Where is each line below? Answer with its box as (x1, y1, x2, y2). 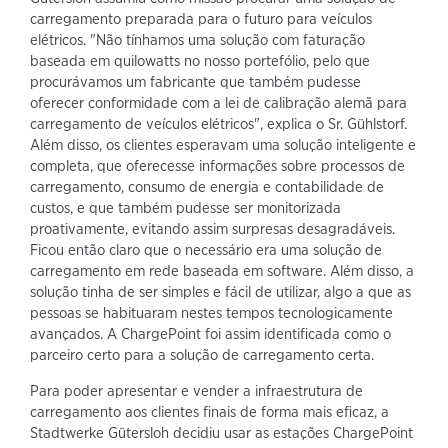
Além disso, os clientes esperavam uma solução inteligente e (30, 136, 416, 155)
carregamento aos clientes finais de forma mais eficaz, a (30, 403, 389, 422)
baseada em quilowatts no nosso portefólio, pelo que (30, 52, 370, 71)
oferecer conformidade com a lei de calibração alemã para (30, 94, 407, 113)
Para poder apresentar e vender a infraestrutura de (30, 382, 363, 401)
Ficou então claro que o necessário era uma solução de (30, 241, 382, 260)
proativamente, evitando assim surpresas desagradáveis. (30, 220, 395, 239)
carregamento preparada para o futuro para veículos (30, 10, 372, 29)
